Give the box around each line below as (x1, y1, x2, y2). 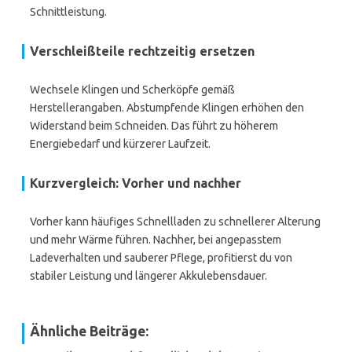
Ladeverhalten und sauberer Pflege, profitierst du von (30, 251, 292, 264)
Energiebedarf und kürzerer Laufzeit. (30, 137, 211, 150)
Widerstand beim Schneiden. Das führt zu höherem (30, 119, 278, 132)
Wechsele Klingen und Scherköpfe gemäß (30, 83, 235, 96)
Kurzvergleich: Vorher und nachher (30, 176, 241, 190)
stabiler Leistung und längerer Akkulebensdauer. (30, 269, 267, 282)
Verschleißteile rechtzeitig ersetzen (30, 44, 255, 58)
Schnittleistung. (30, 5, 107, 18)
